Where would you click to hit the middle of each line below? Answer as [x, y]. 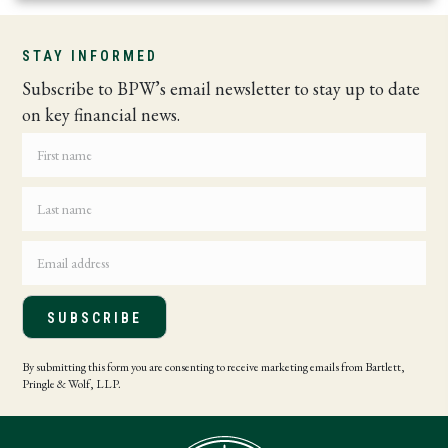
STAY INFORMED [90, 56]
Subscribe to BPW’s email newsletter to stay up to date [221, 89]
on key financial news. [101, 115]
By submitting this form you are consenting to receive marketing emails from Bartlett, [214, 367]
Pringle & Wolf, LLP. [72, 384]
